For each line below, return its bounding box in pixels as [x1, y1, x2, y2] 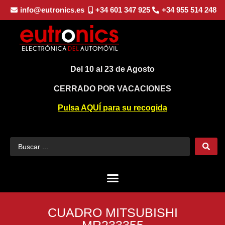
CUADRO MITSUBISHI [47, 205, 178, 220]
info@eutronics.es [20, 6, 84, 14]
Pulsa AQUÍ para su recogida [58, 103, 167, 113]
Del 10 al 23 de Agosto [70, 65, 155, 74]
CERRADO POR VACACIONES [54, 84, 171, 93]
